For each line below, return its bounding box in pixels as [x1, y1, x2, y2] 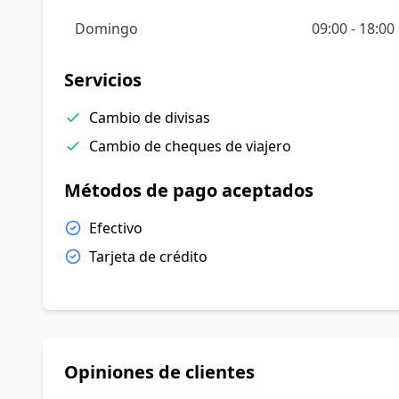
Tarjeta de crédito [89, 247, 208, 266]
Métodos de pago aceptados [64, 178, 313, 202]
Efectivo [89, 218, 142, 238]
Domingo [75, 19, 138, 38]
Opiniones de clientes [64, 360, 255, 384]
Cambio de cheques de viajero [89, 136, 291, 156]
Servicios [64, 68, 142, 92]
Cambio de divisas [89, 108, 210, 127]
